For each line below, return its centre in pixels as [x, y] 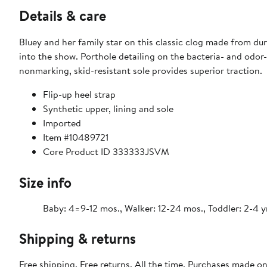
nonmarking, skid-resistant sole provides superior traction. [141, 70]
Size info [45, 182]
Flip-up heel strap [79, 94]
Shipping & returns [77, 238]
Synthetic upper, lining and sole [108, 108]
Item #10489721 [76, 137]
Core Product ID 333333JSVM [106, 151]
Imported [62, 122]
